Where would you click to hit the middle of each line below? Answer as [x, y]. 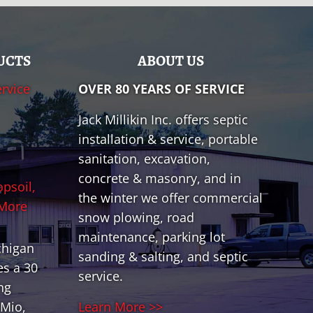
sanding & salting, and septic [163, 257]
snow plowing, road [136, 218]
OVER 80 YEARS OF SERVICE [161, 89]
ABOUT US [170, 61]
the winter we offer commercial [170, 198]
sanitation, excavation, [144, 159]
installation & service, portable [168, 139]
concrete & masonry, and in [160, 179]
